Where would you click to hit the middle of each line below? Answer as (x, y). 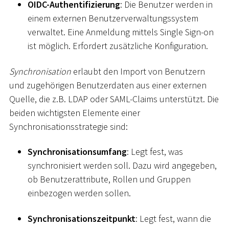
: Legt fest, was (155, 152)
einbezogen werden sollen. (79, 193)
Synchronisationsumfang (77, 152)
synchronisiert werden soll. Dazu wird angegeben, (122, 166)
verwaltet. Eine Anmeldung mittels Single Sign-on (121, 32)
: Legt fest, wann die (173, 218)
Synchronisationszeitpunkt (82, 218)
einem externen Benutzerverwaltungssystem (113, 18)
